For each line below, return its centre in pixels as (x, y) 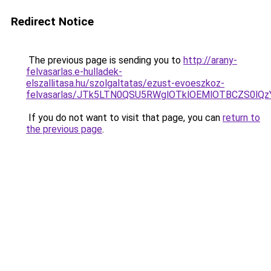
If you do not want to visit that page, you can (124, 118)
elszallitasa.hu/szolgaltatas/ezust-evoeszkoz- (125, 83)
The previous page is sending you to (105, 60)
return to (241, 118)
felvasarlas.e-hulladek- (74, 72)
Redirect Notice (52, 21)
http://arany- (210, 60)
